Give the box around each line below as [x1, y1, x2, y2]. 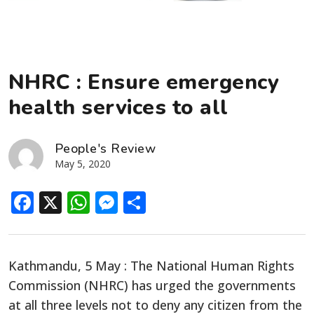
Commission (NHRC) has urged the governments [8, 276, 296, 294]
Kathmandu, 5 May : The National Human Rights [8, 257, 294, 274]
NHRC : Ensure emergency [8, 67, 280, 97]
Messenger [118, 186, 236, 217]
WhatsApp [90, 186, 200, 217]
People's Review [55, 139, 156, 157]
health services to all [8, 93, 228, 122]
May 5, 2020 [55, 156, 111, 170]
